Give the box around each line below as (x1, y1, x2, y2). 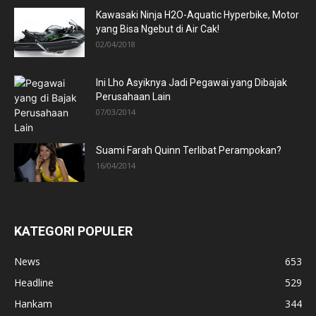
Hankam (14, 297, 52, 310)
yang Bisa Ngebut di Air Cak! (96, 23, 219, 35)
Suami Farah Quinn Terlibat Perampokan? (96, 145, 281, 156)
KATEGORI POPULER (14, 224, 133, 238)
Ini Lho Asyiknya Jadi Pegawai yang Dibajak (96, 77, 287, 88)
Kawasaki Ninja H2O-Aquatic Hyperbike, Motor (96, 9, 299, 20)
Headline (14, 276, 54, 289)
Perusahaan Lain (96, 91, 171, 102)
